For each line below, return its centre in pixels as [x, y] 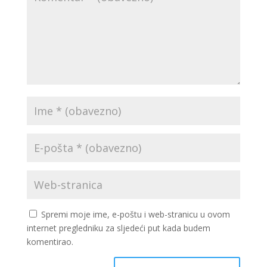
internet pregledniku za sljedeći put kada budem [118, 228]
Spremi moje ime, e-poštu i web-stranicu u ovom [135, 214]
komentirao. [50, 242]
